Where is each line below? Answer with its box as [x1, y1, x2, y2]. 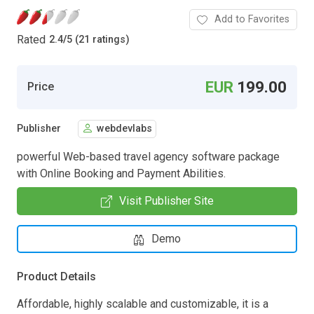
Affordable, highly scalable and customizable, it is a [17, 296, 268, 310]
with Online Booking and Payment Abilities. [17, 166, 226, 180]
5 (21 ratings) [67, 34, 130, 46]
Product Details [17, 269, 96, 283]
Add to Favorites [214, 13, 289, 25]
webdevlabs [97, 123, 152, 135]
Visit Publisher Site [118, 193, 214, 207]
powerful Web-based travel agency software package [17, 149, 280, 163]
